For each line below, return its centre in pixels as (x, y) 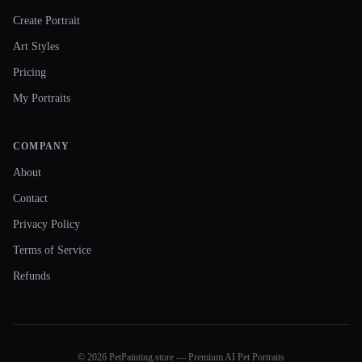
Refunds (32, 276)
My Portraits (42, 98)
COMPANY (42, 146)
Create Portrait (46, 21)
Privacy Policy (46, 224)
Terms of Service (52, 250)
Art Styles (36, 46)
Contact (30, 198)
